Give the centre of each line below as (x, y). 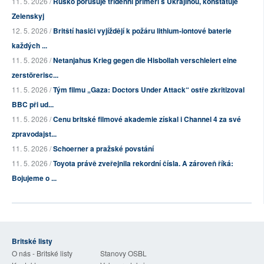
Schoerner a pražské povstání (103, 148)
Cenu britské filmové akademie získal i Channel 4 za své (147, 119)
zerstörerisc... (35, 75)
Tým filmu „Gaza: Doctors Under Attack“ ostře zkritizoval (149, 89)
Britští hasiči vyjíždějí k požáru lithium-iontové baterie (142, 30)
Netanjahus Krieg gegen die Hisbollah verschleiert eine (145, 60)
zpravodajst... (34, 133)
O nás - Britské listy (42, 253)
